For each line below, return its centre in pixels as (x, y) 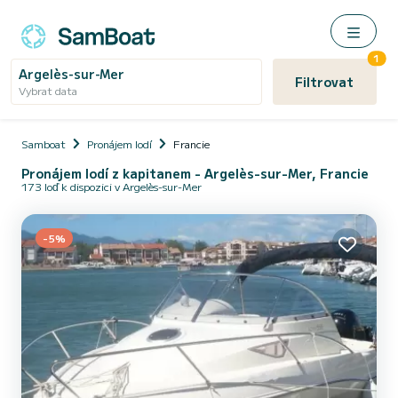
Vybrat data (48, 90)
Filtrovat (325, 82)
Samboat (44, 143)
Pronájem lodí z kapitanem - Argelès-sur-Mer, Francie (195, 173)
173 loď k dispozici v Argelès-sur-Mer (111, 186)
